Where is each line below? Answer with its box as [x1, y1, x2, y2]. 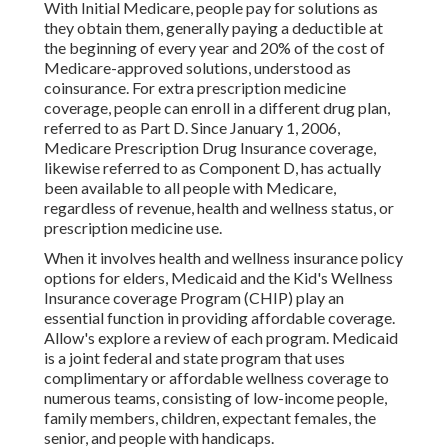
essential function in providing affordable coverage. [44, 308, 395, 328]
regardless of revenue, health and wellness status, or [44, 198, 394, 218]
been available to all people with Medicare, [44, 178, 336, 198]
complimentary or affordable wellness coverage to [44, 368, 389, 388]
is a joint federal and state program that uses [44, 348, 345, 368]
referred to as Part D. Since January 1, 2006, [44, 118, 340, 138]
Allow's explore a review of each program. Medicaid [44, 328, 398, 348]
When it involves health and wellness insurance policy [44, 248, 403, 268]
